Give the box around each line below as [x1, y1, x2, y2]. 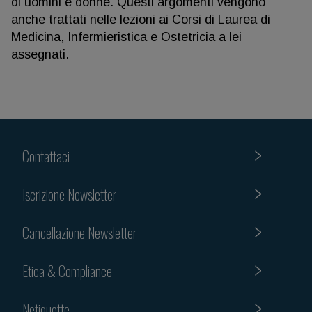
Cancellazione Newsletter [22, 221, 136, 243]
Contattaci [22, 145, 70, 166]
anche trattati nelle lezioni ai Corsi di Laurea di [11, 13, 270, 26]
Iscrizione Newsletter [22, 183, 116, 205]
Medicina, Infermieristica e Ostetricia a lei [11, 30, 242, 44]
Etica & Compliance [22, 260, 112, 281]
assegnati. [11, 47, 69, 61]
